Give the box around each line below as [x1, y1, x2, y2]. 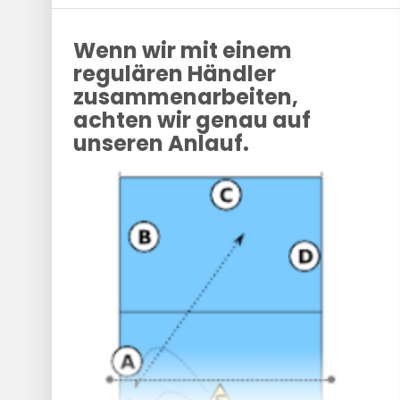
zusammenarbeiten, [72, 82, 298, 112]
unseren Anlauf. [72, 129, 249, 158]
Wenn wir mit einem [72, 36, 292, 65]
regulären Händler [72, 59, 276, 88]
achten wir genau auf [72, 105, 311, 135]
